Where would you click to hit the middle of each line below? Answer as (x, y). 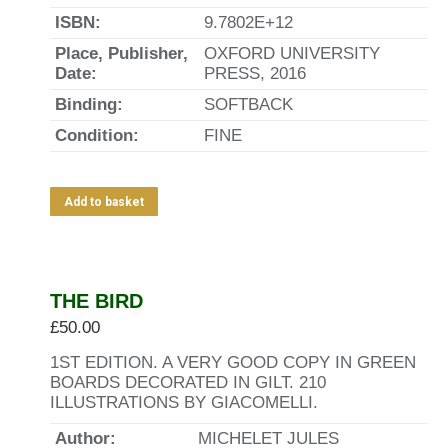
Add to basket (104, 202)
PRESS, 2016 (255, 73)
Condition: (97, 135)
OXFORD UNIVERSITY (292, 53)
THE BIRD (96, 301)
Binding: (89, 104)
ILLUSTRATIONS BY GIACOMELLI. (184, 402)
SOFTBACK (248, 104)
